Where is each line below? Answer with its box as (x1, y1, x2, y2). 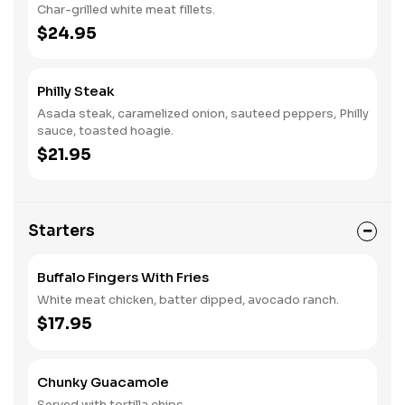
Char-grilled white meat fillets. (37, 2, 215, 17)
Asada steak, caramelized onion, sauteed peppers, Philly (37, 106, 369, 121)
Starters (28, 221, 95, 240)
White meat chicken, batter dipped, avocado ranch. (37, 292, 339, 307)
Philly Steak (37, 82, 115, 99)
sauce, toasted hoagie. (37, 123, 174, 138)
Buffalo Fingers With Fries (37, 268, 209, 286)
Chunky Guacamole (37, 373, 169, 391)
